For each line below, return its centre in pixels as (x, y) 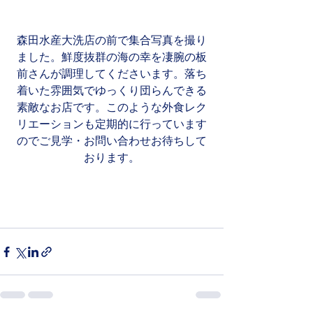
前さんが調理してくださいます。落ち (112, 74)
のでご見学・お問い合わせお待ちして (112, 141)
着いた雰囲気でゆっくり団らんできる (112, 90)
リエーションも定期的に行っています (112, 124)
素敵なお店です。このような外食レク (112, 107)
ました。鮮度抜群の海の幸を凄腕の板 (112, 57)
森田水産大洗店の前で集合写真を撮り (112, 40)
